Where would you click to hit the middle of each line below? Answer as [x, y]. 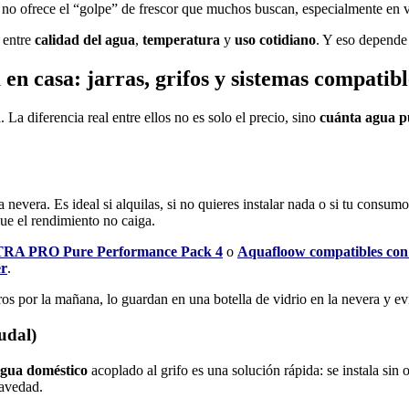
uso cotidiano [275, 40]
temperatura [181, 40]
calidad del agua [85, 40]
